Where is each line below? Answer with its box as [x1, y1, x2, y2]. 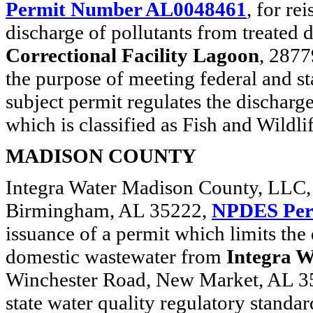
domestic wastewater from [6, 245, 226, 268]
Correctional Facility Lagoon [6, 44, 259, 66]
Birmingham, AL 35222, [6, 199, 212, 221]
